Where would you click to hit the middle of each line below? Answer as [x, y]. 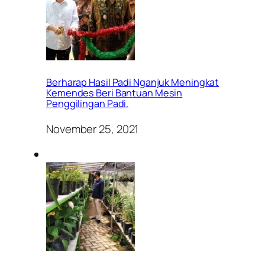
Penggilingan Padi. [88, 103]
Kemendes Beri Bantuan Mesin [114, 93]
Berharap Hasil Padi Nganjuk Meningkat [133, 82]
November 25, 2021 [93, 129]
